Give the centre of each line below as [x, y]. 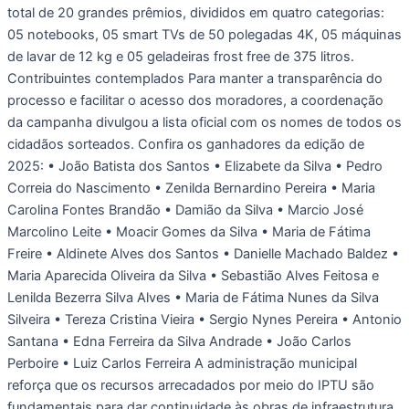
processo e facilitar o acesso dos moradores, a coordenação [195, 100]
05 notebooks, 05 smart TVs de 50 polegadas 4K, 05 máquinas [204, 34]
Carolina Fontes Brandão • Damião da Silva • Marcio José [185, 210]
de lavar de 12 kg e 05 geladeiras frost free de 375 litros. [181, 56]
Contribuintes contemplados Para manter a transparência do [195, 78]
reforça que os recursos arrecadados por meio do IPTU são [191, 385]
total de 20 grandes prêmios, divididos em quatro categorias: [196, 12]
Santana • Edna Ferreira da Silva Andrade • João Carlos [179, 341]
